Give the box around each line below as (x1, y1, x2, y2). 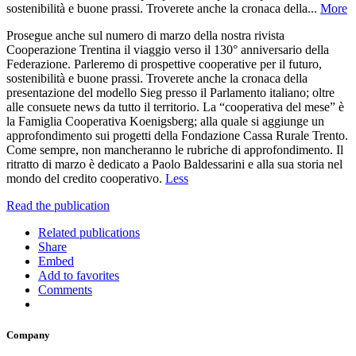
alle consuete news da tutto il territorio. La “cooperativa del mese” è (6, 99, 344, 114)
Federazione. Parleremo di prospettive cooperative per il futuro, (6, 56, 322, 71)
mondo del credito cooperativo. (6, 171, 165, 185)
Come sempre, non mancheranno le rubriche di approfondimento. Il (6, 142, 343, 157)
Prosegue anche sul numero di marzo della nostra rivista (6, 28, 284, 42)
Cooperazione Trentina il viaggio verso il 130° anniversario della (6, 42, 329, 56)
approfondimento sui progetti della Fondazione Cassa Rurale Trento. (6, 128, 348, 142)
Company (6, 329, 50, 342)
